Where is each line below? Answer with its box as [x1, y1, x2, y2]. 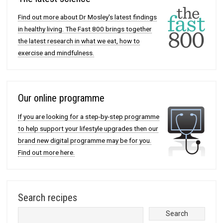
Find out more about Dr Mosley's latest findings [18, 12, 157, 21]
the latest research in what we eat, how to [18, 36, 140, 45]
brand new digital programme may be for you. [18, 136, 152, 144]
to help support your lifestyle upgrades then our [18, 124, 159, 132]
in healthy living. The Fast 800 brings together [18, 24, 152, 33]
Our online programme [18, 92, 105, 105]
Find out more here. [18, 148, 75, 156]
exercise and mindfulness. [18, 48, 95, 57]
